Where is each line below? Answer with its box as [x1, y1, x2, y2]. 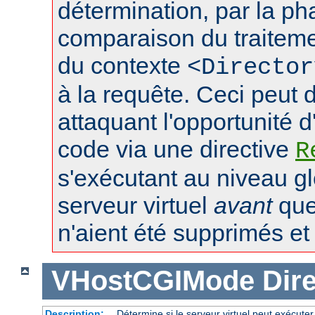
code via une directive [58, 135, 295, 162]
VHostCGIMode [51, 265, 255, 297]
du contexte [58, 51, 187, 79]
